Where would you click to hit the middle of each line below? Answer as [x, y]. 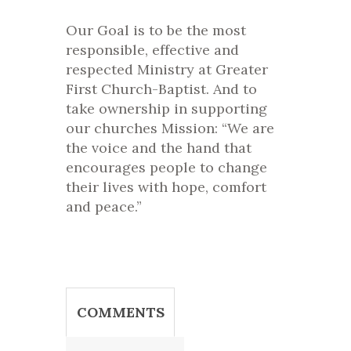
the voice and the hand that [159, 148]
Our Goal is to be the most [156, 31]
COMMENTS [120, 313]
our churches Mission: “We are [170, 128]
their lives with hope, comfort [166, 187]
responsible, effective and [152, 50]
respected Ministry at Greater [167, 70]
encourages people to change [166, 168]
